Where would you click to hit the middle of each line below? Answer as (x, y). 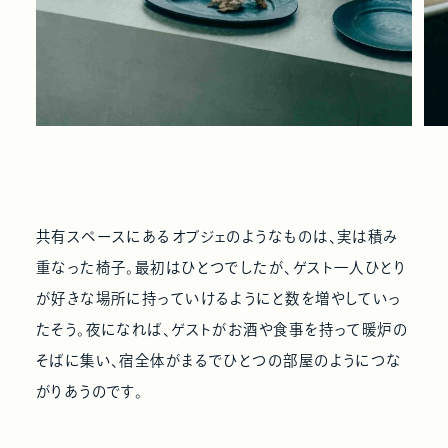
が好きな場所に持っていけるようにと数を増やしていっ (218, 299)
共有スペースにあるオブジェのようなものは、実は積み (217, 237)
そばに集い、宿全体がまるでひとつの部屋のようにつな (218, 361)
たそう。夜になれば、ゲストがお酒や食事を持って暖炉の (222, 330)
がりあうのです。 (89, 392)
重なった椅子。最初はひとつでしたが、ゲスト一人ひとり (221, 268)
